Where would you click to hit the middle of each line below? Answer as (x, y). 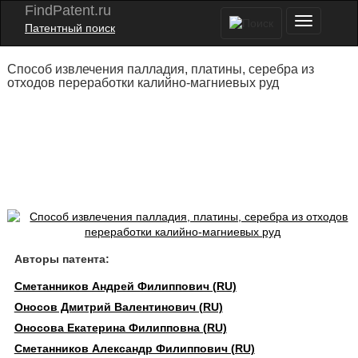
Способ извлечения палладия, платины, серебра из (160, 69)
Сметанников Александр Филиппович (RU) (134, 348)
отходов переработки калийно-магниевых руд (143, 83)
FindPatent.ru (68, 10)
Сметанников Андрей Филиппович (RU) (125, 286)
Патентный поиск (70, 28)
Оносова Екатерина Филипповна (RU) (120, 328)
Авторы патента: (62, 259)
